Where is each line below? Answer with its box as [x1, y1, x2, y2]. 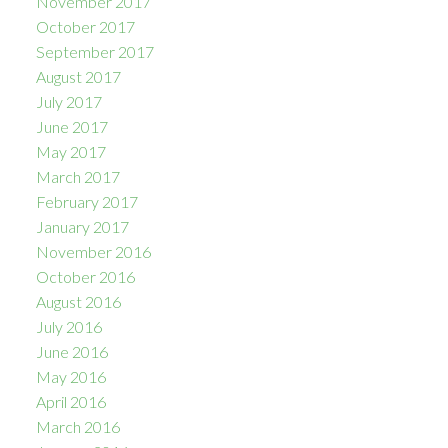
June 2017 [35, 117, 108, 137]
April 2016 [35, 392, 106, 412]
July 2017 [35, 92, 102, 112]
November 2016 [35, 242, 151, 262]
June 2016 [35, 342, 108, 362]
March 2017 [35, 167, 120, 187]
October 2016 [35, 267, 135, 287]
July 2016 [35, 317, 102, 337]
